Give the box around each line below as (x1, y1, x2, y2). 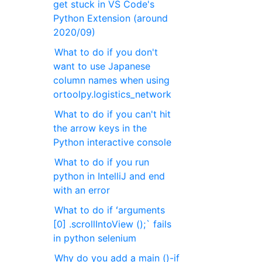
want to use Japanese (53, 60, 151, 73)
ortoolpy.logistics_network (53, 88, 172, 101)
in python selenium (53, 232, 137, 244)
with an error (53, 184, 111, 196)
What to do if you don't (54, 46, 158, 58)
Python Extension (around (53, 12, 168, 25)
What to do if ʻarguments (54, 204, 166, 216)
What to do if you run (54, 156, 150, 168)
